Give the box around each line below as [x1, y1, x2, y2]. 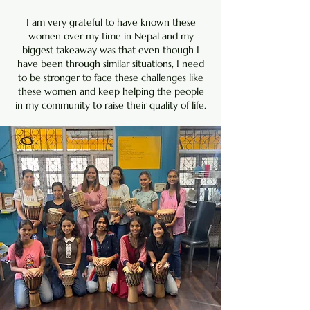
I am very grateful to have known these [26, 16, 196, 28]
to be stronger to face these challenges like [18, 71, 203, 84]
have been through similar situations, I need [17, 57, 204, 70]
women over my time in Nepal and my [28, 30, 194, 42]
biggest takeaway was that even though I [22, 44, 199, 56]
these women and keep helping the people [17, 85, 204, 98]
